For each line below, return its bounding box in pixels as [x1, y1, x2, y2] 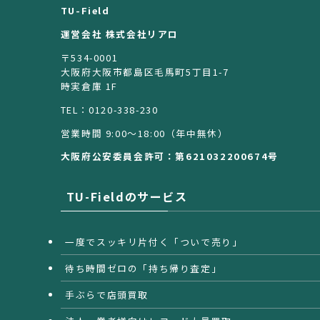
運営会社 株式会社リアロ [60, 27, 179, 41]
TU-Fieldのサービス [66, 188, 188, 206]
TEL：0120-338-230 [60, 102, 159, 116]
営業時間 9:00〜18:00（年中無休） [60, 126, 229, 140]
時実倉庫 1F [60, 79, 118, 94]
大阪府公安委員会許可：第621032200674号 [60, 149, 279, 164]
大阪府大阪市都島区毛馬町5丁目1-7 [60, 65, 229, 79]
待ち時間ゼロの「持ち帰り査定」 [65, 261, 222, 275]
